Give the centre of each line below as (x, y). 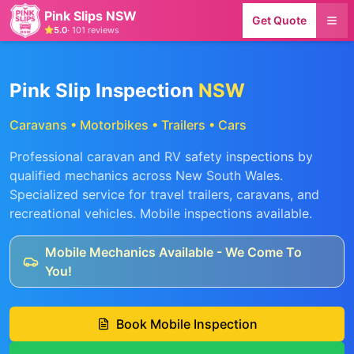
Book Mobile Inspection (186, 324)
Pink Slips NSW (90, 15)
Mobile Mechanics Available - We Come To (173, 252)
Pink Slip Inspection (104, 90)
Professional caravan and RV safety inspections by (161, 156)
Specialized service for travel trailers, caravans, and (164, 194)
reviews (102, 30)
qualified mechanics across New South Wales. (146, 175)
